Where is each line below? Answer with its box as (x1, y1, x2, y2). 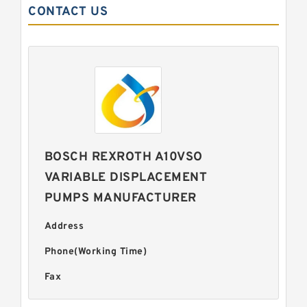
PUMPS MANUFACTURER (44, 191, 197, 206)
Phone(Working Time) (44, 246, 147, 258)
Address (44, 221, 84, 232)
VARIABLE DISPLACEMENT (44, 170, 208, 186)
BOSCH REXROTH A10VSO (44, 149, 203, 165)
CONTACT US (28, 4, 108, 20)
